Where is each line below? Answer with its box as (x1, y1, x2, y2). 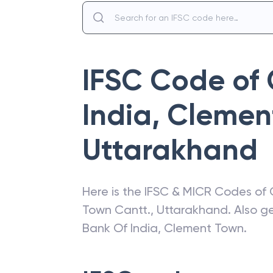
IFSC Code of (82, 63, 266, 98)
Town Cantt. (82, 202, 151, 217)
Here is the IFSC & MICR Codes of (82, 184, 269, 199)
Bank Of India (82, 221, 158, 235)
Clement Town (164, 221, 244, 235)
